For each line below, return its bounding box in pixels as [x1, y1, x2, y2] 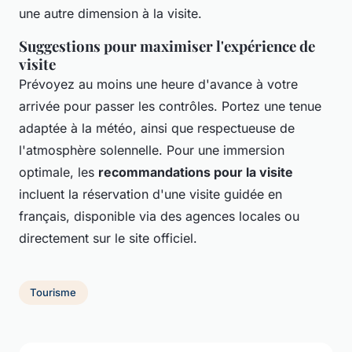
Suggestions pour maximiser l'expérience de [19, 35, 315, 56]
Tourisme [30, 286, 77, 299]
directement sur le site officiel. [19, 229, 197, 246]
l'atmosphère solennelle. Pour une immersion [19, 141, 284, 158]
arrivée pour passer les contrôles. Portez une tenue [19, 97, 321, 114]
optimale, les [19, 163, 98, 180]
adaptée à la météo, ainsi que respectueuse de [19, 119, 295, 136]
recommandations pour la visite [98, 163, 293, 180]
